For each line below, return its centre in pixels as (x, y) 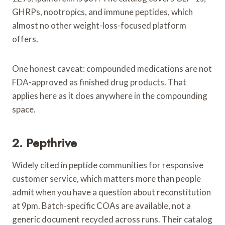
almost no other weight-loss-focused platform (99, 25)
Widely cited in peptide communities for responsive (108, 165)
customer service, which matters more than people (106, 178)
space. (24, 109)
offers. (25, 39)
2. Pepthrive (44, 143)
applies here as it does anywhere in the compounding (110, 95)
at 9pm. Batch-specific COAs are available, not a (101, 205)
